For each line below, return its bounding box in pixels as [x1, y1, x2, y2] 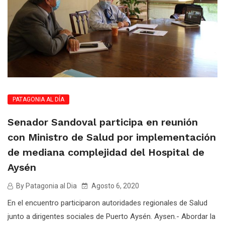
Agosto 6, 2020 [90, 182, 139, 190]
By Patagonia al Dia [15, 182, 77, 190]
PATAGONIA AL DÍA [13, 96, 64, 103]
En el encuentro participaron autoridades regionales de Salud [8, 198, 207, 208]
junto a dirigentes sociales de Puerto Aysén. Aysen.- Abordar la [8, 212, 215, 221]
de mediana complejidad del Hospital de [8, 146, 204, 159]
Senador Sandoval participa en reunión [8, 116, 198, 129]
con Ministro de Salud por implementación [8, 131, 216, 144]
